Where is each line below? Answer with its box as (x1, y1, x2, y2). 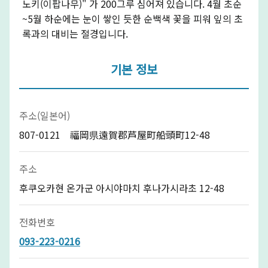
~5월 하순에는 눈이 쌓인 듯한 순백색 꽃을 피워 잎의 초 (22, 11, 243, 26)
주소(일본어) (19, 108, 70, 123)
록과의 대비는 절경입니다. (22, 26, 128, 41)
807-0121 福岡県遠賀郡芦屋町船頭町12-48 (19, 127, 210, 142)
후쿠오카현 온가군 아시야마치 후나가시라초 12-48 (19, 180, 224, 195)
